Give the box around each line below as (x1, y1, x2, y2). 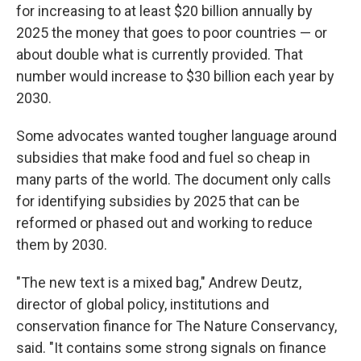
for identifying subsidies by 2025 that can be (16, 193, 300, 210)
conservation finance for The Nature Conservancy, (16, 317, 337, 335)
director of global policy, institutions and (16, 296, 269, 313)
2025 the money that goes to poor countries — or (16, 24, 327, 42)
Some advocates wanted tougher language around (16, 127, 337, 145)
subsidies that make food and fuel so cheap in (16, 149, 310, 167)
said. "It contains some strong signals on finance (16, 339, 326, 357)
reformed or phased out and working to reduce (16, 214, 313, 232)
